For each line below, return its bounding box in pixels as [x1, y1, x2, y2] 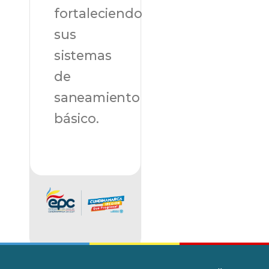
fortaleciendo [54, 5, 142, 21]
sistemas [54, 47, 112, 63]
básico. [54, 110, 99, 126]
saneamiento [54, 89, 140, 105]
